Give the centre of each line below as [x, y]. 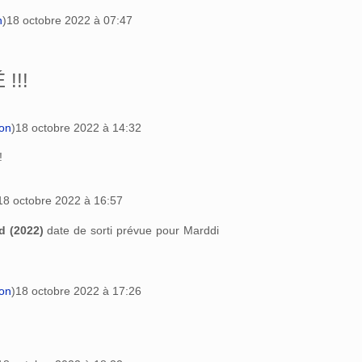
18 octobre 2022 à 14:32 [78, 127]
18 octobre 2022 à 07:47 [69, 20]
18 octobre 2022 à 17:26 [78, 291]
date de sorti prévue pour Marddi [131, 231]
